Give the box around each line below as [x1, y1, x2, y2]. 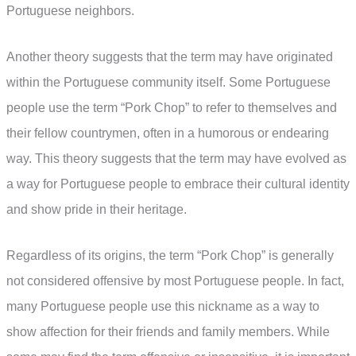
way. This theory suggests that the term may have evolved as [6, 152, 346, 166]
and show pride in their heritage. [6, 203, 187, 217]
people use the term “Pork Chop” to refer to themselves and [6, 101, 337, 115]
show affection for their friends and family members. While [6, 324, 330, 339]
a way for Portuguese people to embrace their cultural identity [6, 177, 350, 192]
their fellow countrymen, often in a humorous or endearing [6, 126, 329, 141]
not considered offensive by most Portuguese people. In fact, [6, 273, 344, 288]
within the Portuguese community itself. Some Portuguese [6, 75, 331, 90]
